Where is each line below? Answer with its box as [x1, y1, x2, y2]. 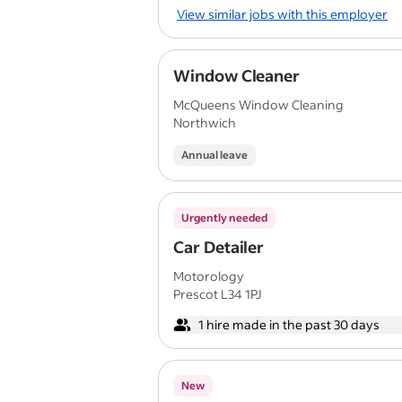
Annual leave [181, 148, 248, 162]
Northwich [173, 114, 236, 131]
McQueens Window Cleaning [173, 96, 344, 113]
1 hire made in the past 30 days [198, 316, 380, 333]
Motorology [173, 267, 244, 284]
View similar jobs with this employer [177, 4, 388, 22]
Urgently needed [181, 211, 267, 224]
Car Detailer [173, 236, 265, 258]
